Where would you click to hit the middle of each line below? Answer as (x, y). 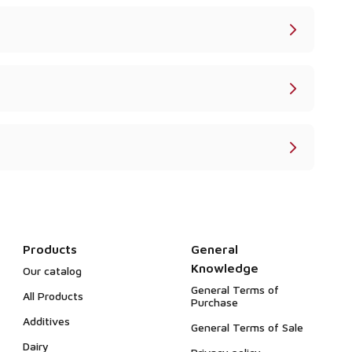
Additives (47, 321)
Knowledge (224, 268)
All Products (53, 296)
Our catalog (53, 271)
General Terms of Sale (247, 327)
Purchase (214, 302)
